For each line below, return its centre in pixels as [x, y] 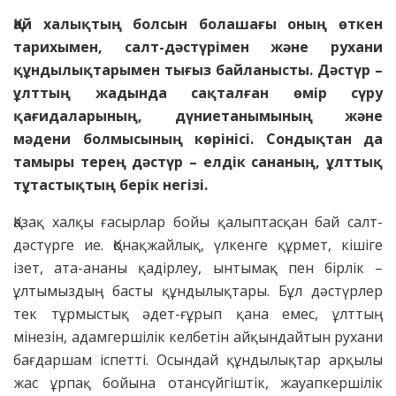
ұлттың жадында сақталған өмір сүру [198, 93]
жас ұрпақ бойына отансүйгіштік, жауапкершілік [198, 383]
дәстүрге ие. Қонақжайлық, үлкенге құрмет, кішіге [198, 245]
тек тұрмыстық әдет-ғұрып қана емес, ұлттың [198, 314]
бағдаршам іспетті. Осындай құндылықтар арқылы [198, 360]
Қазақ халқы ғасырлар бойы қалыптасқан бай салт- [198, 222]
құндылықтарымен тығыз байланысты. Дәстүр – [198, 70]
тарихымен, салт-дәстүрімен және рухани [198, 47]
